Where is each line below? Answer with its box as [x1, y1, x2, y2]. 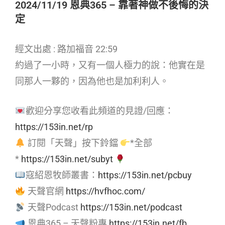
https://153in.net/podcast [80, 202, 182, 213]
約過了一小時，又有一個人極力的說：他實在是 [15, 60, 205, 71]
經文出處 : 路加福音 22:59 [15, 44, 118, 55]
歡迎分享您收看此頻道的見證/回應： [25, 105, 174, 117]
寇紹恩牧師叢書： [25, 170, 98, 181]
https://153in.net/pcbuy [97, 170, 192, 181]
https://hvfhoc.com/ [65, 186, 145, 197]
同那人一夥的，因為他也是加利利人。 [15, 76, 169, 87]
